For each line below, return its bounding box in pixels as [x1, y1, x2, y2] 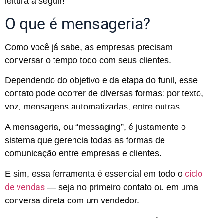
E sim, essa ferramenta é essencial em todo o [5, 169, 185, 179]
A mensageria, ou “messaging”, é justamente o [5, 122, 186, 132]
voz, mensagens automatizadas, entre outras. [5, 102, 182, 112]
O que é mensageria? [5, 15, 150, 34]
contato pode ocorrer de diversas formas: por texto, [5, 89, 203, 99]
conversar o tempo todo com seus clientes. [5, 55, 174, 66]
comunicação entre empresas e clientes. [5, 148, 162, 158]
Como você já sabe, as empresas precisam [5, 42, 173, 53]
